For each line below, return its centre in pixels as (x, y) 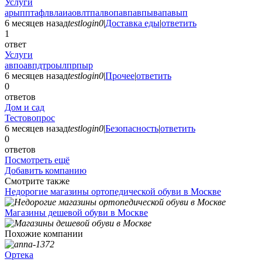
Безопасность (132, 129)
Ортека (19, 255)
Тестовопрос (30, 118)
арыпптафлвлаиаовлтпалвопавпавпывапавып (96, 13)
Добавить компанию (46, 171)
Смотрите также (37, 181)
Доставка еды (132, 23)
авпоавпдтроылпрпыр (49, 65)
